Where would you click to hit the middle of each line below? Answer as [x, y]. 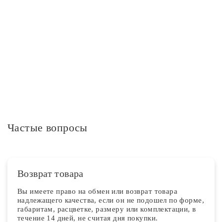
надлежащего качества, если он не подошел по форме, [111, 200]
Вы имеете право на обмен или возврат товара [98, 191]
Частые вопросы [48, 128]
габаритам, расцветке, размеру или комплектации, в [107, 209]
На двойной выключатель [191, 6]
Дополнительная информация [68, 49]
